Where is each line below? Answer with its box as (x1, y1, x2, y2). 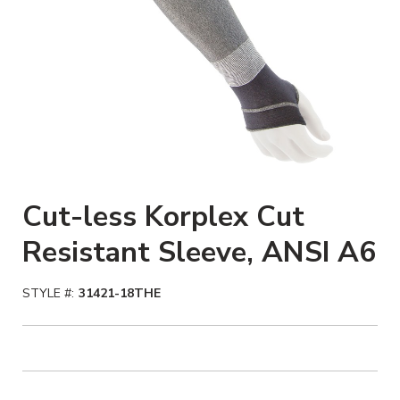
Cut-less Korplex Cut (22, 197, 304, 236)
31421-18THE (79, 285, 161, 302)
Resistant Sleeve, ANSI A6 (22, 233, 376, 271)
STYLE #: (22, 285, 74, 302)
